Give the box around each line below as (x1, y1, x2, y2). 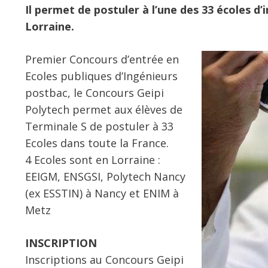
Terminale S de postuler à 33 (25, 119, 173, 133)
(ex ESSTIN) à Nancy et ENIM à (25, 186, 179, 200)
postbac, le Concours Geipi (25, 86, 164, 100)
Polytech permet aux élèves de (25, 102, 182, 117)
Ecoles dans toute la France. (25, 136, 169, 150)
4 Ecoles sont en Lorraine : (25, 153, 160, 167)
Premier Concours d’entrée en (25, 52, 179, 66)
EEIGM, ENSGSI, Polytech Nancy (25, 169, 185, 184)
